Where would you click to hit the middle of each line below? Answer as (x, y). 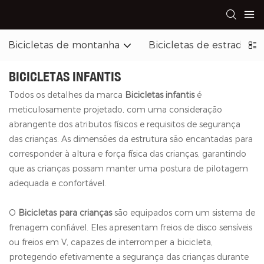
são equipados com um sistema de (185, 212)
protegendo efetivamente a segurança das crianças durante (129, 257)
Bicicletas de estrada (198, 45)
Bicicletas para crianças (66, 212)
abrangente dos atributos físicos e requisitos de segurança (125, 124)
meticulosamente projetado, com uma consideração (115, 109)
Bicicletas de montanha (64, 45)
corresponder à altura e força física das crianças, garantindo (128, 154)
